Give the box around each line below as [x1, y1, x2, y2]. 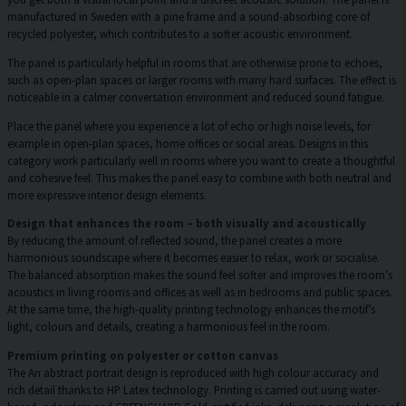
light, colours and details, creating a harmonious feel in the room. [7, 319, 330, 334]
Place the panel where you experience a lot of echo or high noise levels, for [7, 118, 371, 133]
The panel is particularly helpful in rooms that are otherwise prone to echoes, [7, 54, 382, 70]
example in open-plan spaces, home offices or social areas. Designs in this [7, 135, 368, 150]
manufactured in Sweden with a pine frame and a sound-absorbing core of [7, 9, 370, 24]
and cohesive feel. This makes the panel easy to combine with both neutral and [7, 169, 391, 185]
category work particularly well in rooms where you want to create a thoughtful [7, 152, 395, 168]
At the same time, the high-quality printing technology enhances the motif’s [7, 302, 375, 317]
